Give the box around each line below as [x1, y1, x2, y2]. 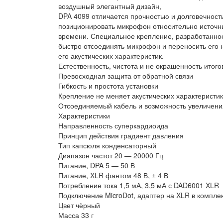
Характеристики [58, 111, 110, 121]
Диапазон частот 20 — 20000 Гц [58, 150, 163, 161]
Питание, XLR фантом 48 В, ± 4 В [58, 170, 168, 181]
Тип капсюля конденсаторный [58, 140, 156, 151]
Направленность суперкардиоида [58, 120, 168, 131]
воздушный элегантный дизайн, [58, 1, 161, 11]
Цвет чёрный [58, 200, 100, 211]
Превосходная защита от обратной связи [58, 71, 193, 81]
